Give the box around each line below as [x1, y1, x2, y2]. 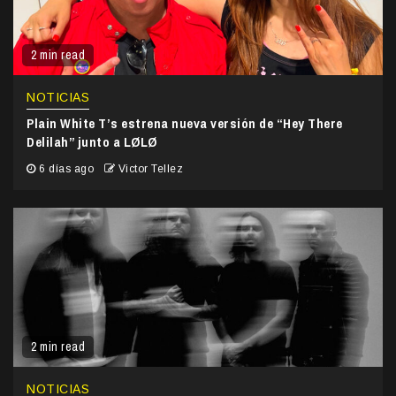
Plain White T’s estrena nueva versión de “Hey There [27, 114, 343, 133]
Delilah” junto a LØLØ [27, 133, 157, 152]
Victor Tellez [118, 163, 183, 176]
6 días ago [35, 163, 97, 176]
